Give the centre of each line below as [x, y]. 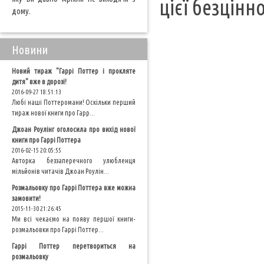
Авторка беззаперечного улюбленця [74, 161]
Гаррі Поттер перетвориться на [74, 246]
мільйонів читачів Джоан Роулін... [60, 171]
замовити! [26, 198]
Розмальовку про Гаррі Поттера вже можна [74, 188]
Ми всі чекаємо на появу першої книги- [74, 219]
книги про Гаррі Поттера [46, 140]
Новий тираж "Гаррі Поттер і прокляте [74, 71]
